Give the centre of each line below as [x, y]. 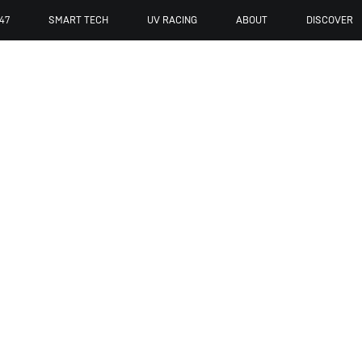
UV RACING [172, 20]
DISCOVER [329, 20]
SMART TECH [78, 20]
